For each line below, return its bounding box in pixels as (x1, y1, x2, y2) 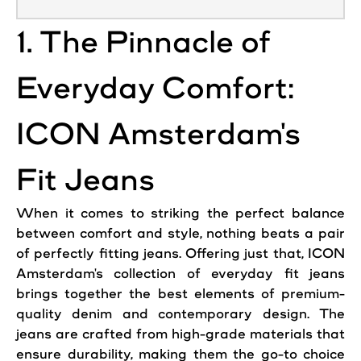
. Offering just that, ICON (178, 246, 346, 261)
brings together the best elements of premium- (16, 286, 345, 301)
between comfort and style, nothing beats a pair (16, 226, 345, 241)
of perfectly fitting (16, 246, 143, 261)
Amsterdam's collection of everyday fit (16, 266, 309, 281)
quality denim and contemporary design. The (16, 306, 345, 322)
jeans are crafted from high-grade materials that (16, 326, 345, 342)
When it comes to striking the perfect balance (16, 205, 345, 221)
